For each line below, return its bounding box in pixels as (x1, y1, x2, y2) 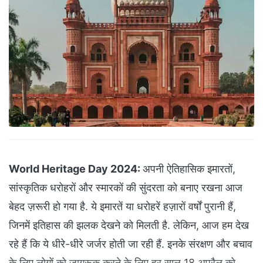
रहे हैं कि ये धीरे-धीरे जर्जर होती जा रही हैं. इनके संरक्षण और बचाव (9, 238, 252, 251)
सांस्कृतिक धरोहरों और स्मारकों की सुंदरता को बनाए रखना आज (9, 181, 242, 194)
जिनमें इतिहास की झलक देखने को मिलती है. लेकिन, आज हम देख (9, 219, 249, 232)
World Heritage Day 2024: (9, 163, 143, 176)
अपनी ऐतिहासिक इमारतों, (143, 163, 235, 176)
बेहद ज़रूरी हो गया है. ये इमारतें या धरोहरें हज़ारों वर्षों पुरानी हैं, (9, 200, 236, 213)
